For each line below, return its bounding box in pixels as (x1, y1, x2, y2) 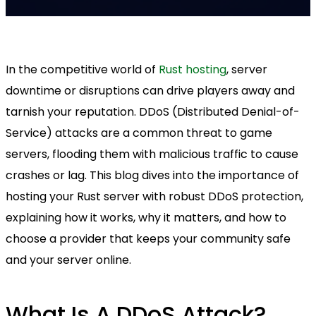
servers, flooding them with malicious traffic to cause (6, 146, 298, 162)
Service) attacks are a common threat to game (6, 125, 272, 141)
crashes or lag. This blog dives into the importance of (6, 167, 299, 183)
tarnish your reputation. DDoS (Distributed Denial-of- (6, 104, 300, 120)
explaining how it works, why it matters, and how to (6, 209, 286, 226)
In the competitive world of (6, 61, 159, 78)
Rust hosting (159, 61, 226, 78)
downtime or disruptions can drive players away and (6, 83, 295, 99)
